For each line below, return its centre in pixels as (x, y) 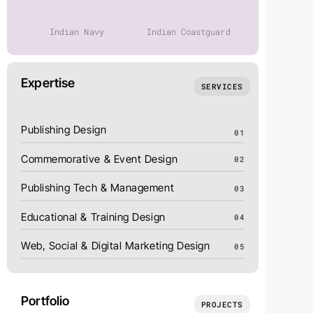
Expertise (48, 83)
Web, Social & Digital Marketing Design (116, 246)
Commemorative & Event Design (100, 159)
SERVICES (222, 87)
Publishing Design (64, 130)
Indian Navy (77, 32)
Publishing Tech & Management (98, 188)
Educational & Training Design (93, 217)
